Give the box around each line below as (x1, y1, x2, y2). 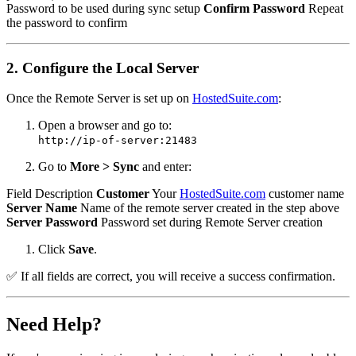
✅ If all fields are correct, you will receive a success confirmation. (6, 269, 335, 284)
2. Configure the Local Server (6, 59, 199, 76)
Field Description (6, 187, 96, 201)
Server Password (6, 215, 98, 230)
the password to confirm (6, 15, 127, 29)
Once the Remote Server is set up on (6, 91, 192, 106)
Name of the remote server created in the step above (77, 201, 339, 215)
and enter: (139, 160, 192, 174)
